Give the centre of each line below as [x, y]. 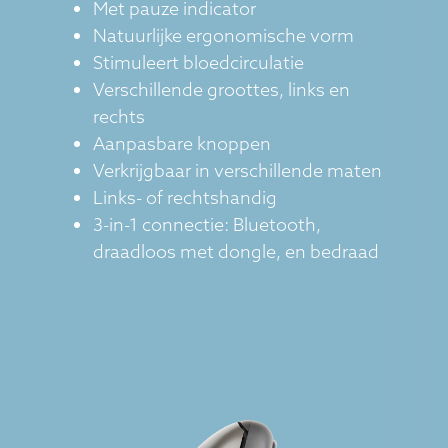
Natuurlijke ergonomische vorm [223, 36]
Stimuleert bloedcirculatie [198, 63]
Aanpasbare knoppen [181, 144]
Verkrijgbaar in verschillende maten [237, 171]
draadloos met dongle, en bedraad [235, 252]
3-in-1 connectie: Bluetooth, [206, 225]
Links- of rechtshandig [184, 198]
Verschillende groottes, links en [221, 90]
